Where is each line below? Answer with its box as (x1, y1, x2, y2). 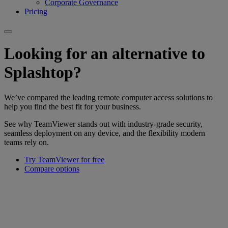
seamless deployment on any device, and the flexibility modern (4, 128, 205, 137)
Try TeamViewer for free (24, 155, 104, 164)
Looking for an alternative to (4, 44, 205, 63)
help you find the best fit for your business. (4, 102, 141, 111)
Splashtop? (4, 63, 81, 82)
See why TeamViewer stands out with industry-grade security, (4, 119, 203, 128)
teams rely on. (4, 137, 49, 147)
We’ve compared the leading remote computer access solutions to (4, 93, 213, 102)
